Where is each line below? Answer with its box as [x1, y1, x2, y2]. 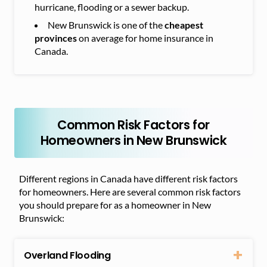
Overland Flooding [24, 249, 111, 262]
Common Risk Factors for [57, 116, 210, 133]
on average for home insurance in [77, 32, 213, 44]
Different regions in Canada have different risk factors [19, 173, 238, 184]
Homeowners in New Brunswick [40, 132, 227, 149]
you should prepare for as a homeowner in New [19, 199, 211, 210]
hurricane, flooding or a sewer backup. [35, 1, 189, 13]
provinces [35, 32, 77, 44]
